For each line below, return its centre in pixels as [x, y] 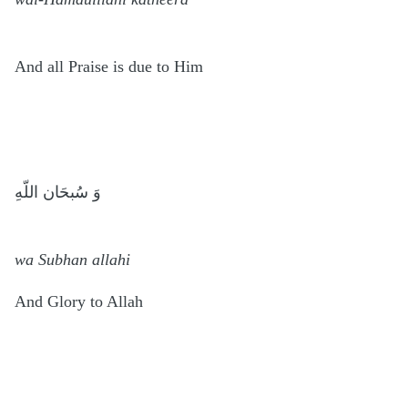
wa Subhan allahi [75, 259]
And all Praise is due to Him [111, 66]
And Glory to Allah [81, 301]
